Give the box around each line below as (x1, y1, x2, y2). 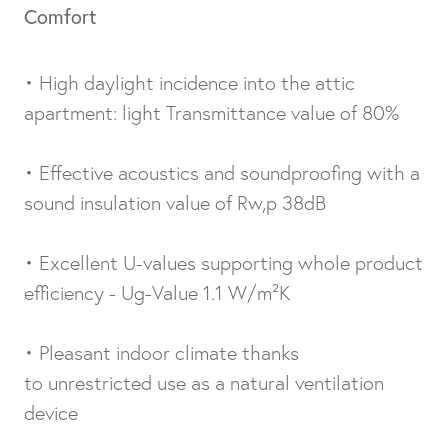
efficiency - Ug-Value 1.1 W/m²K (24, 281, 295, 305)
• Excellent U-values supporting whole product (24, 251, 423, 275)
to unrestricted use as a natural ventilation (24, 371, 384, 395)
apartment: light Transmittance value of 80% (24, 101, 399, 125)
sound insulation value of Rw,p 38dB (24, 191, 326, 215)
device (24, 401, 78, 425)
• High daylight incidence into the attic (24, 71, 355, 95)
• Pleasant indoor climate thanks (24, 341, 299, 365)
